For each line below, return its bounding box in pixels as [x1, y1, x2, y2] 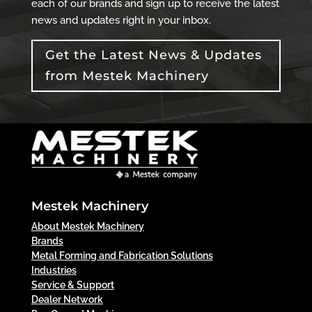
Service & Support [31, 279, 114, 290]
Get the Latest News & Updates [45, 47, 262, 63]
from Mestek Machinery [45, 68, 209, 84]
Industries [31, 264, 77, 276]
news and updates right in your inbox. [31, 14, 211, 26]
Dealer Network [31, 293, 103, 305]
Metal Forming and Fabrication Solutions [31, 249, 213, 261]
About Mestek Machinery [31, 220, 144, 232]
